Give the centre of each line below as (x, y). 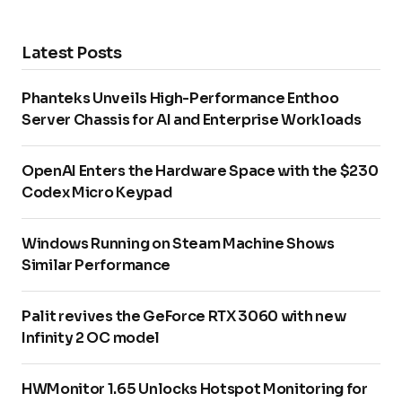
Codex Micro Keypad (97, 192)
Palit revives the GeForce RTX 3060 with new (184, 316)
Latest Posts (72, 52)
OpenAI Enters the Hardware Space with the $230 (200, 170)
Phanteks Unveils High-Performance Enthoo (180, 98)
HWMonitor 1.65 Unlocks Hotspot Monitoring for (195, 389)
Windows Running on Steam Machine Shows (178, 243)
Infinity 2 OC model (91, 337)
